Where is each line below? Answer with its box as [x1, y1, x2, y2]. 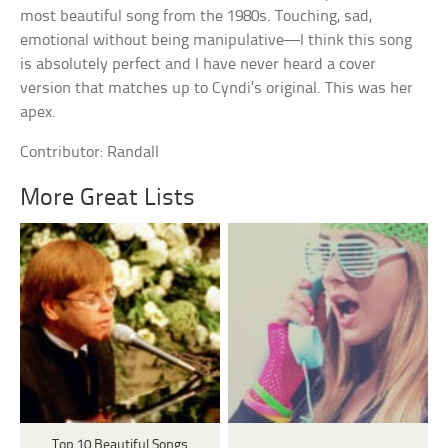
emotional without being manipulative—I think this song [20, 32, 413, 50]
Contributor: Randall [20, 144, 160, 162]
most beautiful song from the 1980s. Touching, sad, [20, 8, 373, 26]
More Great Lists [20, 186, 196, 212]
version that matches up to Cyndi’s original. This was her [20, 80, 414, 98]
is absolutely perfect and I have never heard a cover [20, 56, 377, 74]
